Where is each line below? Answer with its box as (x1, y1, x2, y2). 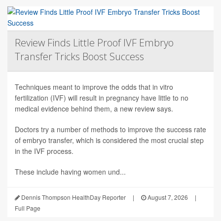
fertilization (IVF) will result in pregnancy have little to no (15, 93, 188, 103)
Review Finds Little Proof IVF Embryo (15, 36, 174, 50)
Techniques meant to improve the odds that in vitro (15, 82, 173, 92)
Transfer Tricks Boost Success (15, 50, 144, 64)
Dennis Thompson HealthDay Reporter (20, 193, 126, 202)
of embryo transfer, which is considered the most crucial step (15, 135, 204, 146)
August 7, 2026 (146, 193, 188, 202)
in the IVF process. (15, 146, 74, 156)
